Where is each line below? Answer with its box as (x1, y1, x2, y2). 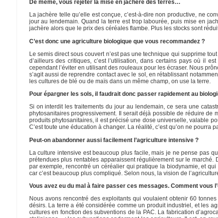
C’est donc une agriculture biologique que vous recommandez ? (29, 37, 205, 45)
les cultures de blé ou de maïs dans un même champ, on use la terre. (29, 77, 211, 85)
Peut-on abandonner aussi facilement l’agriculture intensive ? (29, 136, 199, 144)
